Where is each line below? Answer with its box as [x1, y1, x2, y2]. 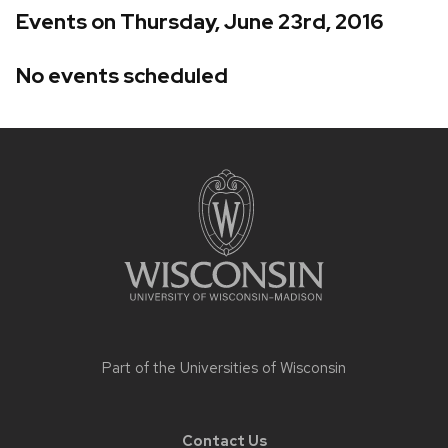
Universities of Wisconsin [180, 357, 346, 378]
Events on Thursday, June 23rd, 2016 [16, 8, 384, 36]
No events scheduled [16, 61, 228, 89]
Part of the [102, 357, 180, 378]
